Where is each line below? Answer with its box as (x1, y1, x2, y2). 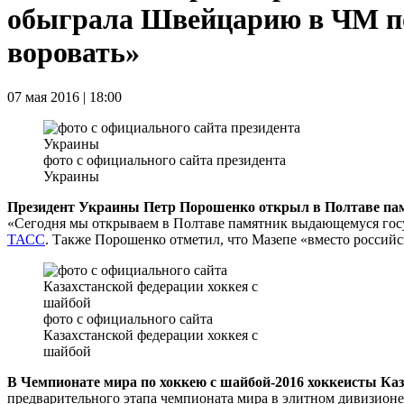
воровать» (7, 36, 140, 69)
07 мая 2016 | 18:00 (7, 88, 122, 105)
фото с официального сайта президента (43, 151, 286, 168)
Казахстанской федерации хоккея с (43, 326, 258, 343)
